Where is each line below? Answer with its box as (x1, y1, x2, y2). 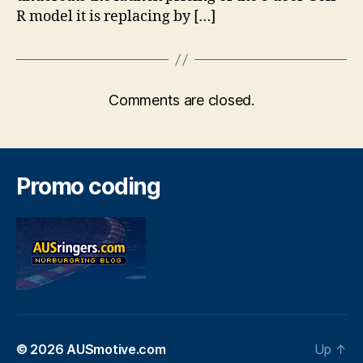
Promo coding (16, 173, 161, 201)
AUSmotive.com (66, 341, 166, 358)
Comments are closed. (109, 92, 254, 109)
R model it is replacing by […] (16, 7, 216, 27)
